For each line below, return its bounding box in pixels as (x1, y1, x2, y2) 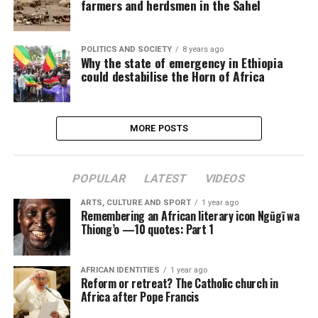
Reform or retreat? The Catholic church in (80, 275, 278, 292)
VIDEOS (204, 172, 248, 185)
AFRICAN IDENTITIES (80, 265, 160, 275)
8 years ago (182, 45, 224, 54)
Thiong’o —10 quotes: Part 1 (80, 221, 214, 238)
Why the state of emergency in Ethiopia (80, 53, 283, 72)
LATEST (143, 172, 190, 185)
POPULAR (71, 172, 128, 185)
